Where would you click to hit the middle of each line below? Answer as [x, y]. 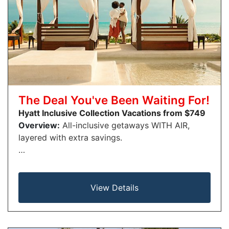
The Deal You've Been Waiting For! [114, 100]
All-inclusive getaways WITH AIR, [125, 125]
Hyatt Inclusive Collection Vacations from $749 [112, 113]
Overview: [39, 125]
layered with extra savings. [70, 137]
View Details [114, 187]
